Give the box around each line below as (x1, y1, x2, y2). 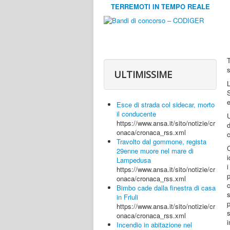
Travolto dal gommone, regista (117, 137, 206, 146)
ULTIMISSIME (114, 68, 172, 81)
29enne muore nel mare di (117, 146, 194, 156)
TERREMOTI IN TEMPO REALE (110, 2, 210, 11)
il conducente (117, 109, 156, 119)
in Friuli (117, 192, 138, 202)
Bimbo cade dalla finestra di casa (117, 183, 216, 193)
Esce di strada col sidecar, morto (117, 100, 215, 109)
